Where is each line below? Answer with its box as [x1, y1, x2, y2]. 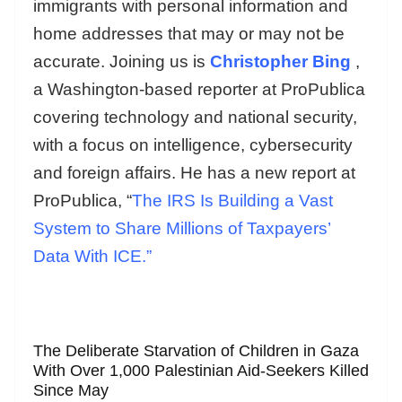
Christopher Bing [210, 51, 351, 71]
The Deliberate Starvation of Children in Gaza [33, 341, 359, 360]
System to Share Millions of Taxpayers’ [33, 218, 330, 238]
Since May [33, 380, 109, 399]
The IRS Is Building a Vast [132, 190, 333, 210]
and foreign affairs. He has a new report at [33, 162, 355, 182]
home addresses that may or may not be [33, 23, 345, 43]
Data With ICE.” [33, 246, 152, 266]
